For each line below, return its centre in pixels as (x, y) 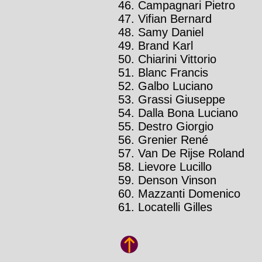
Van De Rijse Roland (191, 154)
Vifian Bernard (175, 19)
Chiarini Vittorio (177, 59)
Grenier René (173, 140)
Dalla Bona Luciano (188, 113)
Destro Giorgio (176, 127)
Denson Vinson (177, 180)
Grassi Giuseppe (182, 100)
